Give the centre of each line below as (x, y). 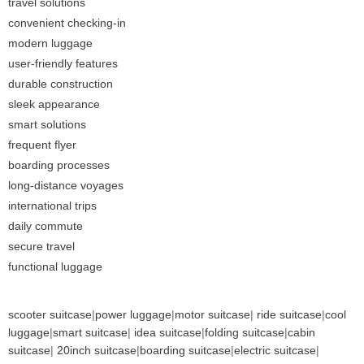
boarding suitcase (185, 351)
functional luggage (55, 267)
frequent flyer (42, 145)
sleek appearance (54, 104)
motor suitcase (212, 315)
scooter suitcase (50, 315)
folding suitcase (245, 333)
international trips (52, 206)
